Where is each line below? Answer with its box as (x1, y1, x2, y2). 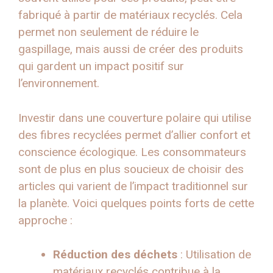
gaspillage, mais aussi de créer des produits (18, 42, 243, 57)
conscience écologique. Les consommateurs (18, 144, 246, 159)
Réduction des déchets (53, 247, 177, 262)
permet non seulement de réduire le (18, 25, 199, 40)
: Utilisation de (177, 247, 251, 262)
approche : (18, 213, 73, 227)
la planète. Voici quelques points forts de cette (18, 196, 254, 210)
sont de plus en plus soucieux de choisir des (18, 161, 244, 176)
